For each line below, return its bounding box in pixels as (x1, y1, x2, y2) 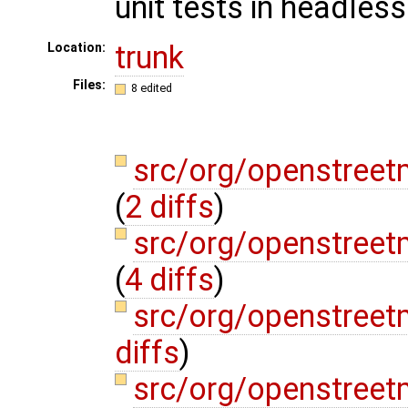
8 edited (131, 80, 173, 95)
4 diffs (125, 260, 214, 298)
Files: (72, 77, 106, 93)
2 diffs (125, 188, 214, 225)
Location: (46, 40, 106, 56)
